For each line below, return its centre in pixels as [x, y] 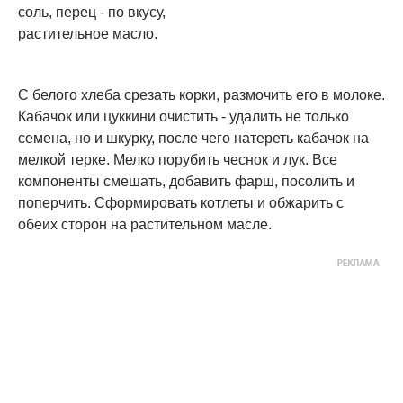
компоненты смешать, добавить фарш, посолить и [186, 182]
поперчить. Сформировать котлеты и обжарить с [181, 203]
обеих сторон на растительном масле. [145, 225]
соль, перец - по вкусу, [92, 13]
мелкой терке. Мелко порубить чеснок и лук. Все [178, 160]
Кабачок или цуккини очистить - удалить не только [184, 117]
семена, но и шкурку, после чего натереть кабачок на [193, 139]
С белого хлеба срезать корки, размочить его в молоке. [201, 95]
